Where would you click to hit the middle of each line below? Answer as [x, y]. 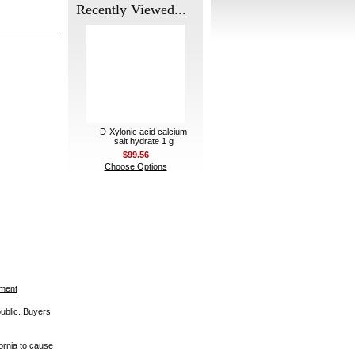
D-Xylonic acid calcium [143, 132]
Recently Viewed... [131, 10]
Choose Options [136, 166]
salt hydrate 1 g [143, 141]
